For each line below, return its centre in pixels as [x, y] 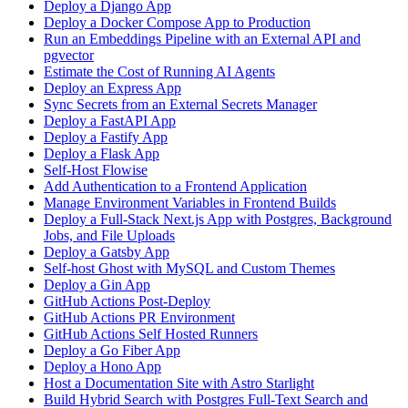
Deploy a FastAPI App [110, 120]
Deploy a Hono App [102, 366]
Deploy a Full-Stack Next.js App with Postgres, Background [218, 219]
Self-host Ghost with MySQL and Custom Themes [189, 268]
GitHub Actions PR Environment [139, 317]
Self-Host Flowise [96, 169]
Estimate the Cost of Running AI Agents [159, 71]
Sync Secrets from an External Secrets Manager [180, 104]
